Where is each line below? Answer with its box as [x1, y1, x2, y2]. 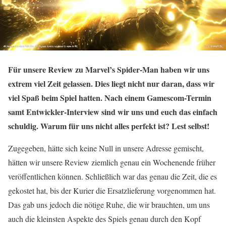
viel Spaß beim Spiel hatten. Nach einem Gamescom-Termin [8, 92, 211, 103]
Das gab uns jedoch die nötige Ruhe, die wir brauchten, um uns [8, 199, 210, 210]
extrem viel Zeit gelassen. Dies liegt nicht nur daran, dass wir [8, 78, 214, 89]
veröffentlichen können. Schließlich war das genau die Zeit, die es [8, 171, 217, 182]
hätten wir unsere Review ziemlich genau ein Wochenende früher [8, 157, 215, 167]
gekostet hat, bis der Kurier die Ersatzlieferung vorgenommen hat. [8, 185, 216, 196]
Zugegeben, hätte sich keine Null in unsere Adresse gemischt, [8, 143, 204, 153]
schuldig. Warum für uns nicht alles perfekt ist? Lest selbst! [8, 120, 209, 132]
